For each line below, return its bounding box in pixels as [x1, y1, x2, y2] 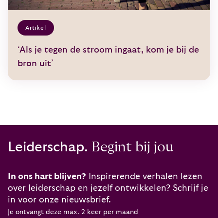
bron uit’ [18, 59, 54, 69]
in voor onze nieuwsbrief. [8, 195, 111, 205]
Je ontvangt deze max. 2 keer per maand [8, 209, 138, 216]
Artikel [25, 25, 46, 31]
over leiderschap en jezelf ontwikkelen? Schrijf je [8, 183, 208, 193]
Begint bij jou [88, 140, 174, 155]
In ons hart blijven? [8, 172, 86, 182]
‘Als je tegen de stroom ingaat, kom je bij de [18, 45, 199, 55]
